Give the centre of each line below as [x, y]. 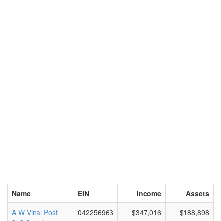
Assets [198, 193]
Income [149, 193]
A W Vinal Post [35, 212]
